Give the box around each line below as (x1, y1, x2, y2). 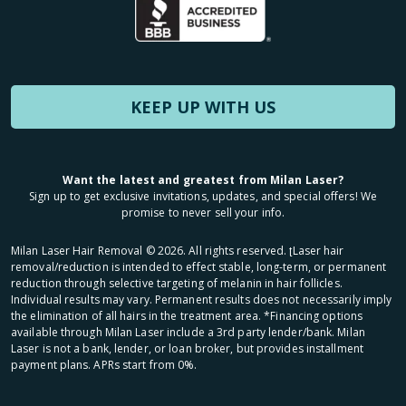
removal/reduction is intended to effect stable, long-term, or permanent (11, 258, 387, 275)
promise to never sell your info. (121, 204, 285, 220)
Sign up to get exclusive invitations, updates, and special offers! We (29, 188, 377, 204)
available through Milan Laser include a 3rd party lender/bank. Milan (11, 324, 365, 340)
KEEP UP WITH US (130, 95, 275, 118)
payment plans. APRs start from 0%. (11, 356, 198, 372)
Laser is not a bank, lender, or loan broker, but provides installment (11, 340, 363, 356)
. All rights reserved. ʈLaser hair (183, 242, 344, 258)
